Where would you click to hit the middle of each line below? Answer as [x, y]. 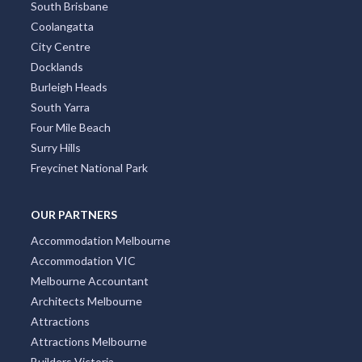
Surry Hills [55, 148]
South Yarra [60, 107]
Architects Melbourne [86, 301]
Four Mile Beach [70, 128]
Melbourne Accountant [89, 281]
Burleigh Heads [69, 87]
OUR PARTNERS [74, 215]
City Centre [60, 47]
